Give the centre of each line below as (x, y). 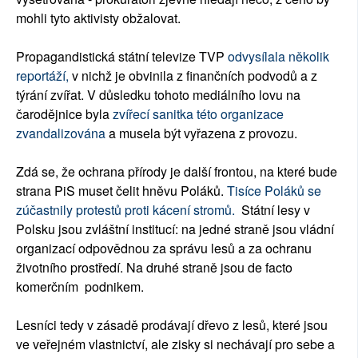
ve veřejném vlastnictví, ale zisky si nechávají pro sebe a (175, 344)
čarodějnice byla (64, 114)
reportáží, (42, 76)
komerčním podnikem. (80, 287)
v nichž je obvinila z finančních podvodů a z (193, 76)
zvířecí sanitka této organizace (198, 114)
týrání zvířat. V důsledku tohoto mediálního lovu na (158, 95)
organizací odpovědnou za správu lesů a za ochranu (164, 249)
